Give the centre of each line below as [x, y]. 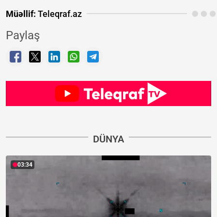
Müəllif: [21, 14]
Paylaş [23, 35]
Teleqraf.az [59, 14]
